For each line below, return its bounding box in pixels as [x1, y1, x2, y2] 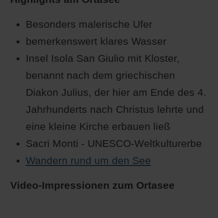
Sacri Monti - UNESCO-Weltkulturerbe [25, 138, 202, 149]
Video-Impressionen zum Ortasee [10, 180, 175, 191]
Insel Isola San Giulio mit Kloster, [25, 53, 180, 64]
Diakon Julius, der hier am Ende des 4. [25, 87, 206, 98]
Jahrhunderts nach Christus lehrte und [25, 104, 204, 115]
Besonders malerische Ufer [25, 18, 152, 30]
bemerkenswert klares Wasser [25, 36, 166, 47]
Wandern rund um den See [25, 155, 151, 166]
